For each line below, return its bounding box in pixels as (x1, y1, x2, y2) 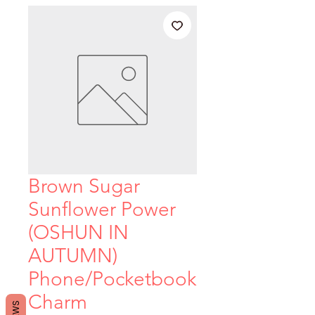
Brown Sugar (28, 174, 140, 198)
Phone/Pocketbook (28, 266, 196, 290)
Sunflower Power (28, 197, 176, 221)
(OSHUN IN (28, 220, 129, 244)
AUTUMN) (28, 243, 117, 267)
